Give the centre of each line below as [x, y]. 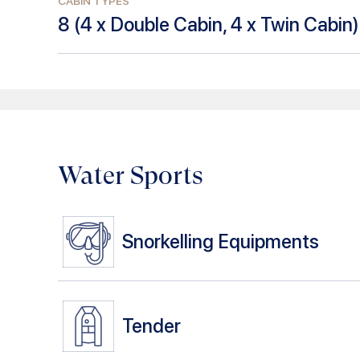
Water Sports [131, 175]
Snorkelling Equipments [221, 242]
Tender [151, 326]
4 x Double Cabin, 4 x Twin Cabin [217, 24]
